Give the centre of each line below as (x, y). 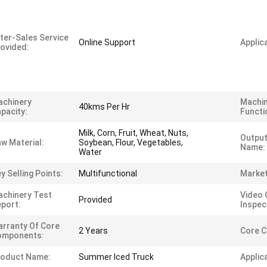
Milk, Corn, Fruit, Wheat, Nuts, (133, 133)
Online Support (107, 42)
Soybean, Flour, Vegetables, (131, 142)
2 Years (93, 231)
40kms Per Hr (104, 107)
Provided (95, 200)
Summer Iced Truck (116, 257)
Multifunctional (108, 173)
